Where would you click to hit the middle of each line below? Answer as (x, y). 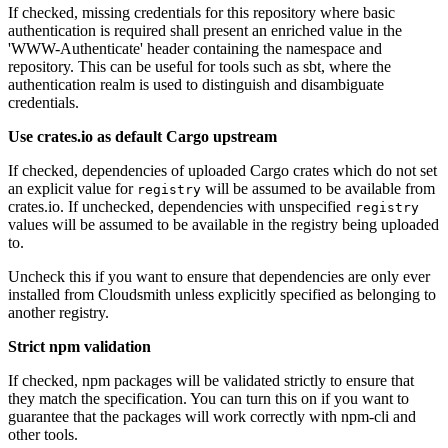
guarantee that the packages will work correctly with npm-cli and (212, 417)
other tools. (43, 435)
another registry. (58, 313)
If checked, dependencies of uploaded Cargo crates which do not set (222, 171)
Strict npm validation (79, 347)
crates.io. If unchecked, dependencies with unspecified (181, 207)
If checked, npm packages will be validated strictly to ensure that (211, 381)
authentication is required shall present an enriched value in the (205, 31)
